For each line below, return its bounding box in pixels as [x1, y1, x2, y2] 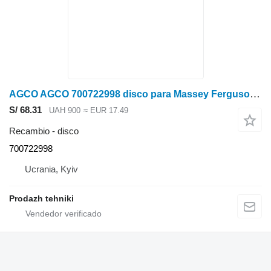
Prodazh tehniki [9, 193, 74, 203]
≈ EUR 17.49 [83, 106, 128, 116]
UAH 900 [49, 106, 80, 116]
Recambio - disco [9, 125, 79, 136]
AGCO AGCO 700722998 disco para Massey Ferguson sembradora [250, 88, 260, 100]
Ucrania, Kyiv [25, 163, 78, 174]
